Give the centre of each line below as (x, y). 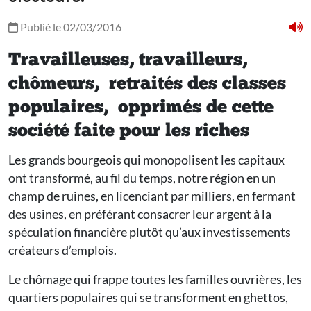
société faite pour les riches (129, 132)
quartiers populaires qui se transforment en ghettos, (148, 297)
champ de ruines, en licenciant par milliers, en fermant (152, 196)
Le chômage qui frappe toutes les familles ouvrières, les (155, 279)
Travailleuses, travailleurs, (128, 61)
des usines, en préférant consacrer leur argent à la (140, 214)
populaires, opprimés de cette (141, 108)
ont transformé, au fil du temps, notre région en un (142, 178)
